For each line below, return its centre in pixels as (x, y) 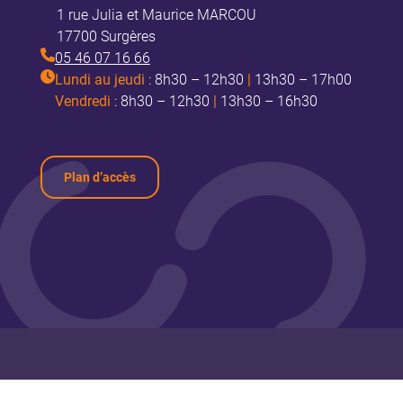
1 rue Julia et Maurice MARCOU (156, 14)
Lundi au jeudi (99, 79)
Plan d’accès (99, 177)
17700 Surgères (106, 36)
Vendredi (82, 101)
